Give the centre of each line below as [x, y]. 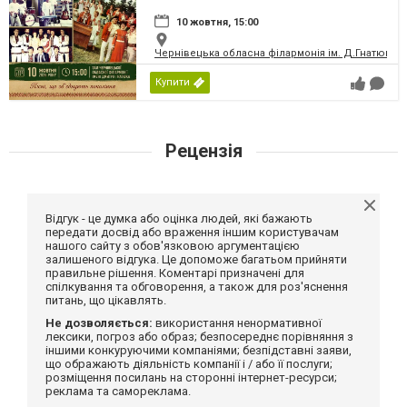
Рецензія [203, 150]
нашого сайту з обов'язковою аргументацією [173, 245]
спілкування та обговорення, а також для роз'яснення [197, 286]
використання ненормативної [237, 323]
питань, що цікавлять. [106, 300]
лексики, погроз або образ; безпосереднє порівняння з [199, 336]
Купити [173, 82]
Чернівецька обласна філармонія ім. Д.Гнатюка [275, 53]
